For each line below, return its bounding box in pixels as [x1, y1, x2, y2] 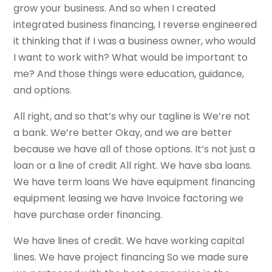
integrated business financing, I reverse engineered [13, 18, 257, 32]
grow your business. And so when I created [13, 1, 216, 16]
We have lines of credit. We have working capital [13, 234, 245, 248]
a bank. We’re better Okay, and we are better [13, 126, 233, 140]
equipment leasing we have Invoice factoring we [13, 191, 244, 206]
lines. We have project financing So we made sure [13, 250, 249, 265]
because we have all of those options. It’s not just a [13, 142, 256, 157]
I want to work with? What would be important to [13, 50, 248, 65]
